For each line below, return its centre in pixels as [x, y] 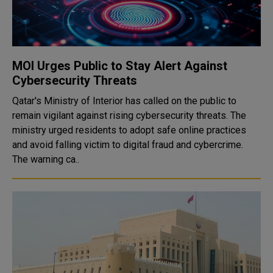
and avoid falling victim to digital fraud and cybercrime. [128, 145]
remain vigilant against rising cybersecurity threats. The [129, 115]
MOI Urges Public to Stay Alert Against [120, 66]
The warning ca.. [46, 159]
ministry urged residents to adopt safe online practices [129, 130]
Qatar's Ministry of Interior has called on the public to [124, 101]
